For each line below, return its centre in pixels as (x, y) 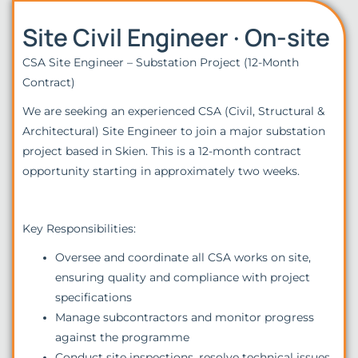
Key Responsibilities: (79, 228)
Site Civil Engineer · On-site (176, 37)
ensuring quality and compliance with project (183, 277)
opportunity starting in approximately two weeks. (161, 171)
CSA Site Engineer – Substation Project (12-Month (161, 62)
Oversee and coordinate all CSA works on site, (183, 257)
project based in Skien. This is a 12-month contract (162, 151)
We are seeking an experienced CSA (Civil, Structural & (173, 111)
